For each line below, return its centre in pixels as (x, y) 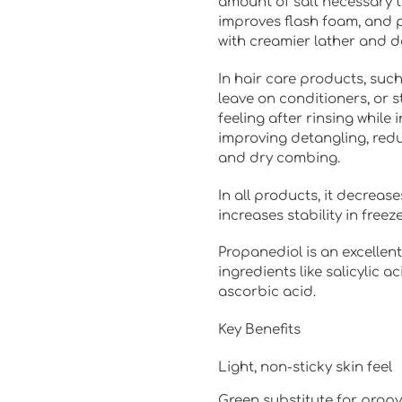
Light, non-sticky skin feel (305, 367)
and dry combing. (279, 158)
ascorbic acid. (267, 293)
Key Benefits (259, 330)
